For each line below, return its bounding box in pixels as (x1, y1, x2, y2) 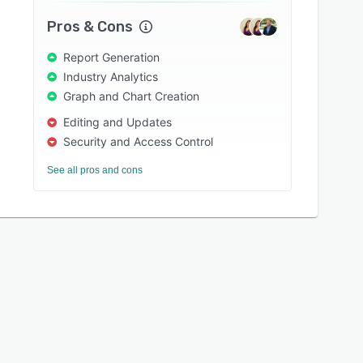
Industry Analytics (63, 70, 159, 83)
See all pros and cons (47, 164, 143, 176)
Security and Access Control (63, 135, 214, 148)
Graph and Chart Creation (63, 89, 200, 103)
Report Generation (63, 50, 160, 64)
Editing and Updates (63, 115, 173, 129)
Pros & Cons (47, 18, 134, 36)
